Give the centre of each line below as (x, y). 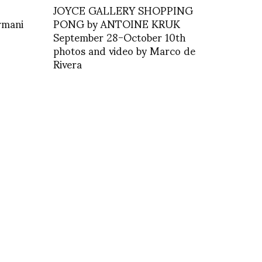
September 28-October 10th (119, 37)
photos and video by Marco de (124, 50)
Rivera (68, 63)
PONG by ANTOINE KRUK (117, 23)
